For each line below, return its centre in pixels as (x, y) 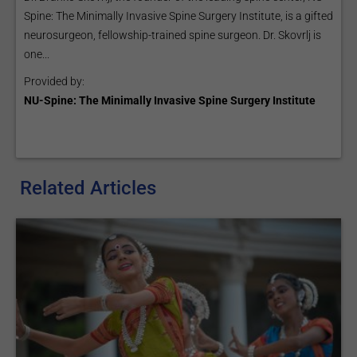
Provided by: (54, 81)
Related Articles (88, 188)
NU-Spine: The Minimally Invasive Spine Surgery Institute (170, 100)
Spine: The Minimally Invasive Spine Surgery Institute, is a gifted (178, 16)
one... (37, 54)
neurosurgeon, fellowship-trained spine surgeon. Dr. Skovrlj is (173, 35)
